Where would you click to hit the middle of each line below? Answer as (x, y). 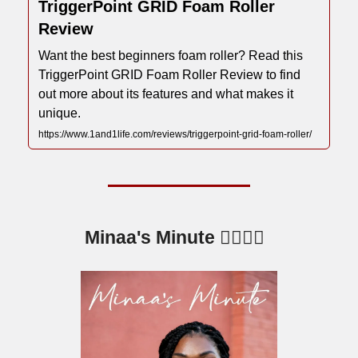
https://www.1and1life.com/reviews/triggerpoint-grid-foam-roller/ (175, 134)
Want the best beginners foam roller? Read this (171, 56)
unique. (60, 113)
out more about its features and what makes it (166, 94)
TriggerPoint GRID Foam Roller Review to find (169, 75)
